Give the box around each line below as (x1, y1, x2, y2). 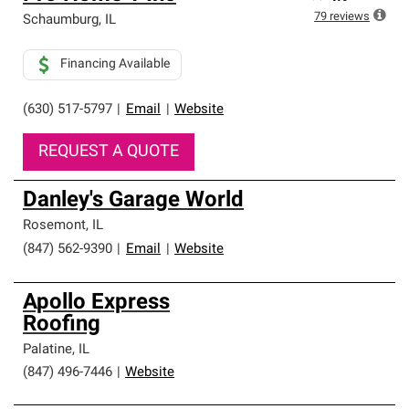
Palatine (23, 343, 72, 357)
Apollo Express (23, 292, 170, 314)
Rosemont (23, 219, 86, 233)
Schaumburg (23, 14, 99, 27)
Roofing (23, 314, 100, 336)
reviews (330, 11, 370, 23)
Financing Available (60, 58, 170, 71)
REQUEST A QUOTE (38, 143, 179, 161)
